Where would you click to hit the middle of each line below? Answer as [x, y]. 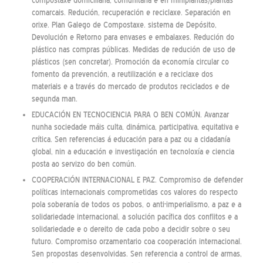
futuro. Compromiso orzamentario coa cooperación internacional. [136, 241]
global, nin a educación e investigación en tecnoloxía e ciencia [133, 151]
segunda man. [54, 99]
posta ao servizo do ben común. [84, 164]
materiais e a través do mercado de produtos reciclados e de [130, 86]
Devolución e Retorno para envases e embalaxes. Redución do [133, 37]
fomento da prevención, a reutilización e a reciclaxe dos [122, 74]
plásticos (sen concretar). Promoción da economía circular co [130, 62]
